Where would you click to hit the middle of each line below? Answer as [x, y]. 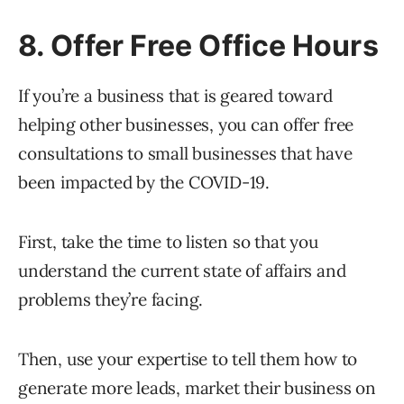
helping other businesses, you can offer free [186, 125]
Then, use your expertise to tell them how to [188, 359]
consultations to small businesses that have [185, 154]
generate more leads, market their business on [197, 388]
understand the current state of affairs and [182, 271]
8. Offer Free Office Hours [198, 46]
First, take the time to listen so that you [168, 242]
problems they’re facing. [111, 300]
